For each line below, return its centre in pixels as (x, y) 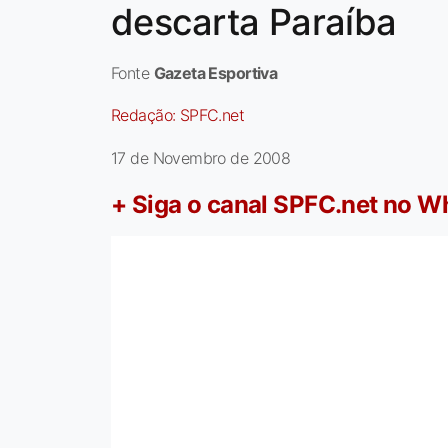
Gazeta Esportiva (215, 73)
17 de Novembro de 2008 (201, 158)
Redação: (145, 115)
